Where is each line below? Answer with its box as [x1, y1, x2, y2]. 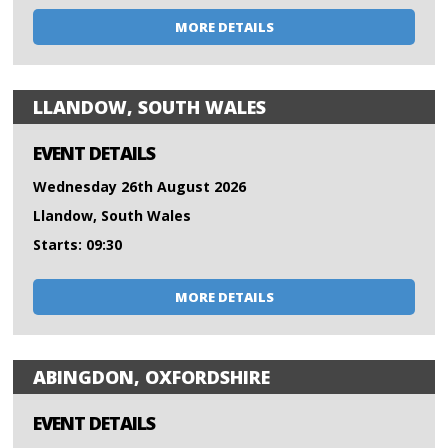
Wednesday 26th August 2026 [33, 177, 247, 197]
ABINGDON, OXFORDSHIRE [33, 365, 271, 390]
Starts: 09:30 [33, 235, 123, 255]
